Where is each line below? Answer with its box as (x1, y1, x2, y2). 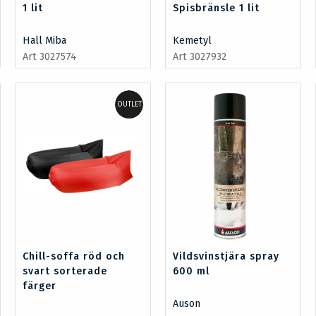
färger (22, 279, 56, 292)
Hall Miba (22, 34, 66, 47)
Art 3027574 (22, 50, 77, 63)
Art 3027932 (173, 50, 226, 63)
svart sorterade (22, 265, 107, 277)
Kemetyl (173, 34, 212, 47)
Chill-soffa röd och (22, 250, 125, 262)
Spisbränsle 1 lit (173, 1, 260, 14)
